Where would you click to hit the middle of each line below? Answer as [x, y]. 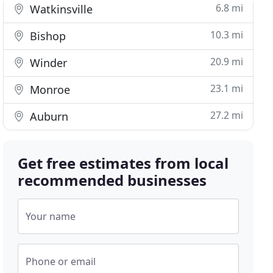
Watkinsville [60, 9]
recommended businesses [112, 180]
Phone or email [61, 261]
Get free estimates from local [123, 163]
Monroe [49, 90]
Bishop [47, 36]
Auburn [48, 116]
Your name [51, 216]
